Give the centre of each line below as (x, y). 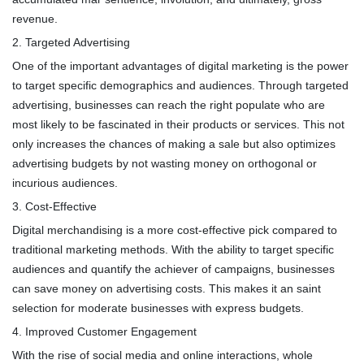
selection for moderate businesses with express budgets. (158, 308)
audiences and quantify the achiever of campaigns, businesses (173, 269)
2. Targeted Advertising (71, 43)
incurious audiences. (65, 183)
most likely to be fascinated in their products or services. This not (178, 125)
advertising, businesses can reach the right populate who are (169, 105)
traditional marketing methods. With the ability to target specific (173, 250)
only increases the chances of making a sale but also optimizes (174, 144)
